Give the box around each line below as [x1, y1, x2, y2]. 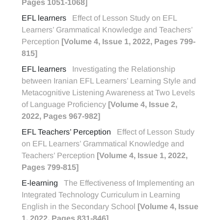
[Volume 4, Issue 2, [108, 100, 177, 109]
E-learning [22, 179, 58, 187]
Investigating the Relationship [72, 65, 175, 73]
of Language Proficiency [22, 100, 108, 109]
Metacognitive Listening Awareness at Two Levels [22, 88, 195, 97]
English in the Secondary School [22, 202, 137, 211]
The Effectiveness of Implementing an [64, 179, 194, 187]
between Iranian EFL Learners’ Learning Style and [22, 77, 196, 85]
